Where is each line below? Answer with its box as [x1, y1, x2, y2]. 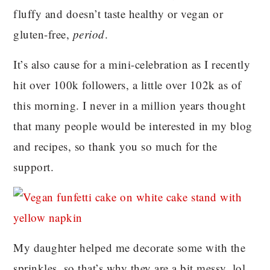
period [72, 26, 105, 42]
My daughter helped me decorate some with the [13, 239, 246, 255]
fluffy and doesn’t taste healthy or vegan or [13, 5, 224, 21]
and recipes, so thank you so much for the [13, 138, 218, 154]
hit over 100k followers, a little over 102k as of [13, 77, 242, 92]
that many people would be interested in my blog [13, 118, 253, 133]
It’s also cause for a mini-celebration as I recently [13, 56, 251, 72]
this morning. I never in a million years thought [13, 97, 246, 113]
